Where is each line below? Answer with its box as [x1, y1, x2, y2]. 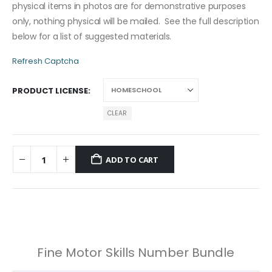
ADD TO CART [106, 154, 159, 165]
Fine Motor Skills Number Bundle [37, 243, 235, 261]
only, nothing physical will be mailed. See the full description [12, 15, 259, 27]
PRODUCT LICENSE [12, 85, 88, 97]
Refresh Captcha [12, 55, 79, 67]
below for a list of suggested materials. [12, 30, 174, 42]
